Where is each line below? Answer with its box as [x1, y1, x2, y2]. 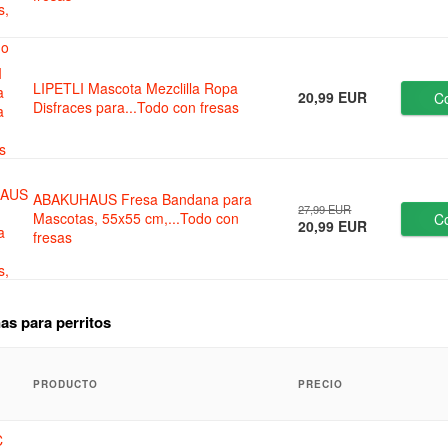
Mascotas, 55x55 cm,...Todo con [33, 208, 240, 229]
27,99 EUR [298, 201, 352, 218]
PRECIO [298, 376, 344, 391]
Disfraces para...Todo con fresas [33, 97, 240, 118]
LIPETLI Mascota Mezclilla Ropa [33, 78, 239, 99]
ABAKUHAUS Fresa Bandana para [33, 189, 253, 210]
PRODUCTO [33, 376, 99, 391]
